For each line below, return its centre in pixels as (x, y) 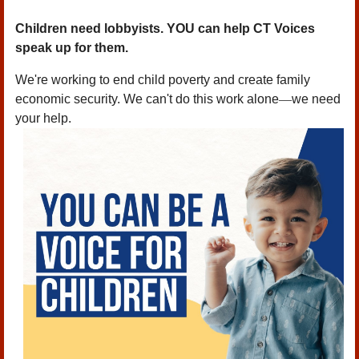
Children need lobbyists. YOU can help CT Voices (165, 28)
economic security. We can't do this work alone (147, 99)
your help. (45, 118)
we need (316, 99)
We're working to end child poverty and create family (163, 80)
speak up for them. (72, 48)
